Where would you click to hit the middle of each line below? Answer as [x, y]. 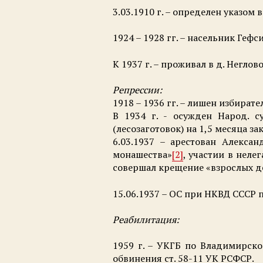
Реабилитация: [146, 219]
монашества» [142, 155]
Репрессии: [137, 90]
